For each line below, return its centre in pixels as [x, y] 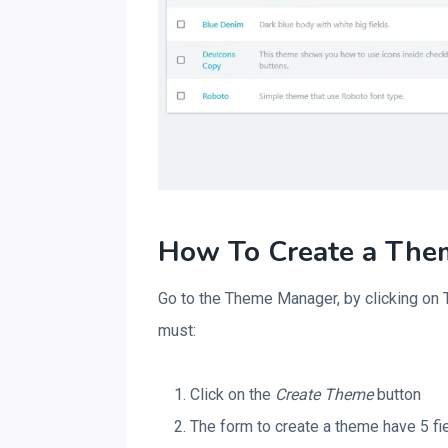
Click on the [232, 394]
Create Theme [324, 394]
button [397, 394]
